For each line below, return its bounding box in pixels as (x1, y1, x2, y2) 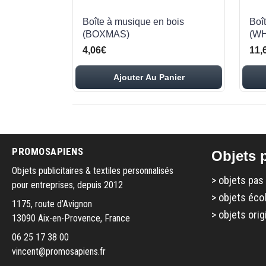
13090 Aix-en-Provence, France (12, 213, 130, 224)
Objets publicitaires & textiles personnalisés (12, 165, 173, 176)
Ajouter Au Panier (113, 72, 185, 82)
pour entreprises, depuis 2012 (12, 179, 123, 191)
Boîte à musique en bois (83, 17, 184, 27)
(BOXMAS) (83, 29, 129, 39)
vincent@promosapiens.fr (12, 246, 106, 257)
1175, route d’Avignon (12, 198, 92, 210)
